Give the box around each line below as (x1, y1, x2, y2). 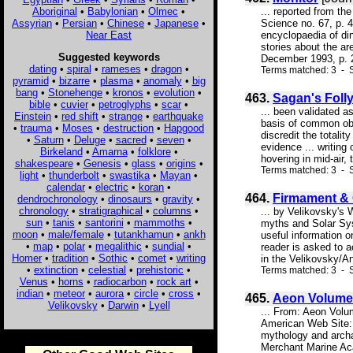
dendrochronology (17, 192, 98, 205)
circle (134, 287, 158, 299)
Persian (62, 17, 97, 29)
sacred (115, 133, 147, 146)
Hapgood (164, 121, 204, 134)
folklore (137, 145, 171, 158)
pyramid (12, 74, 49, 87)
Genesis (83, 157, 121, 169)
